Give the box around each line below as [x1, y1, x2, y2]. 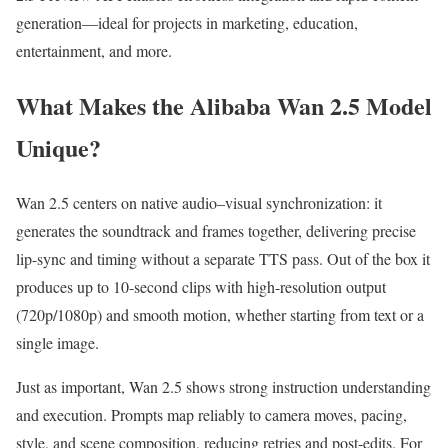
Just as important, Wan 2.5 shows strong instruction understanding [16, 376, 431, 398]
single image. [16, 332, 99, 354]
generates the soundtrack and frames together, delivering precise [16, 220, 416, 242]
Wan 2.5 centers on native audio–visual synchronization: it [16, 192, 382, 214]
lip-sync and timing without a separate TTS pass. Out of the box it [16, 248, 430, 270]
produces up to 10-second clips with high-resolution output [16, 276, 386, 298]
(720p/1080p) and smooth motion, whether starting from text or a [16, 304, 424, 326]
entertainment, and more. [16, 40, 172, 62]
